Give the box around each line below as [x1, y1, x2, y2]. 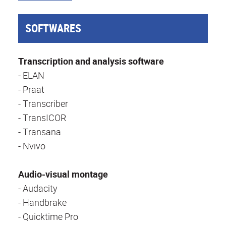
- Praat [18, 83, 44, 95]
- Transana [18, 125, 61, 138]
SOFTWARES [25, 21, 82, 36]
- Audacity [18, 182, 58, 194]
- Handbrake [18, 196, 67, 208]
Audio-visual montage [18, 167, 108, 180]
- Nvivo [18, 139, 45, 152]
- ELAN [18, 69, 44, 81]
